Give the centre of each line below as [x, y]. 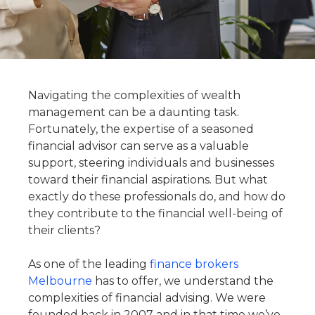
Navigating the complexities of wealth [134, 95]
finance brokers [194, 264]
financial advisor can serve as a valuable [139, 146]
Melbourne [60, 281]
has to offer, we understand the [183, 281]
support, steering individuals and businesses [151, 163]
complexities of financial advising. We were [147, 298]
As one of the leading [89, 264]
